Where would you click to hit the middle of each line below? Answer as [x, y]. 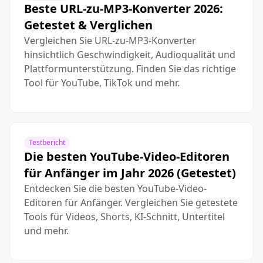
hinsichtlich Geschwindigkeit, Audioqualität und [130, 55]
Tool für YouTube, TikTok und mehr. [102, 83]
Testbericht [47, 142]
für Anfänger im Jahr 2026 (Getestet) [130, 173]
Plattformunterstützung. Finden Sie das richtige [130, 69]
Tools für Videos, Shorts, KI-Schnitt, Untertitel [124, 217]
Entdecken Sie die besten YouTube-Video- [115, 188]
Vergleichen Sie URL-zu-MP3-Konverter [110, 41]
